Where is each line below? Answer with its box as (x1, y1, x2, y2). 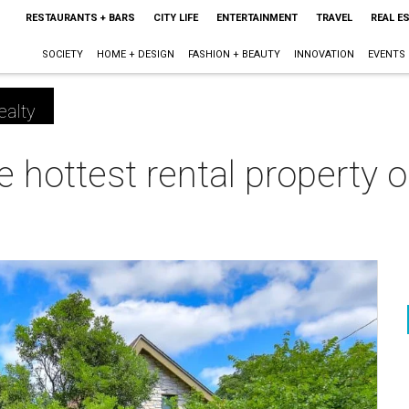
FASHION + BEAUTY (187, 48, 280, 60)
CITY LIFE (152, 12, 198, 24)
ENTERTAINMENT (215, 12, 298, 24)
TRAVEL (315, 12, 352, 24)
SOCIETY (41, 48, 83, 60)
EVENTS (367, 48, 405, 60)
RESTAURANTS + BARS (25, 12, 135, 24)
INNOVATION (293, 48, 354, 60)
